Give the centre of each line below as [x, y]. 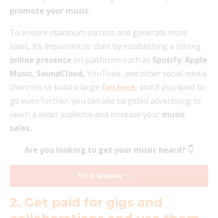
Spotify [167, 60]
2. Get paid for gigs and [86, 203]
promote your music [49, 10]
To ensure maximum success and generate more [99, 32]
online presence [41, 60]
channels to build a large [55, 87]
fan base [118, 87]
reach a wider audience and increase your [86, 114]
